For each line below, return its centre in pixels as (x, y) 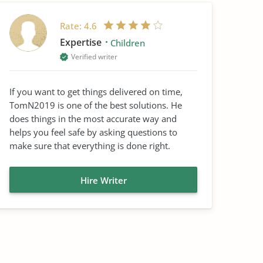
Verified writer (94, 57)
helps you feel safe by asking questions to (93, 132)
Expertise (82, 42)
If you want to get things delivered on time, (96, 92)
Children (128, 43)
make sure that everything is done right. (90, 146)
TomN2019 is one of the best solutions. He (96, 105)
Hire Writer (103, 180)
